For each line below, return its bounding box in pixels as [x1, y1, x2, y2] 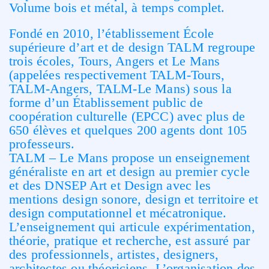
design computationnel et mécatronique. [9, 205, 227, 220]
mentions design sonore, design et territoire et [9, 192, 259, 207]
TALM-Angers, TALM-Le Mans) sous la [9, 81, 232, 96]
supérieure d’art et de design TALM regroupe [9, 40, 256, 55]
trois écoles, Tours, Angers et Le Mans [9, 53, 220, 68]
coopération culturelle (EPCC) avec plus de [9, 109, 246, 124]
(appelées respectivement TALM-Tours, [9, 67, 225, 82]
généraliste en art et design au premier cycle [9, 164, 250, 179]
